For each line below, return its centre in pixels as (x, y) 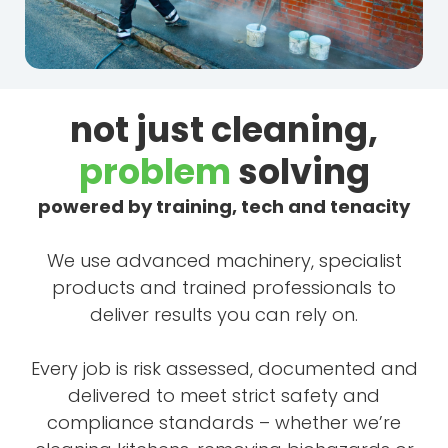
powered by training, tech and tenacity (224, 207)
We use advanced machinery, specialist (224, 261)
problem (154, 172)
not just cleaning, (224, 130)
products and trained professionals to (224, 288)
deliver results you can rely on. (224, 315)
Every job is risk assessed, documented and (224, 369)
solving (300, 172)
